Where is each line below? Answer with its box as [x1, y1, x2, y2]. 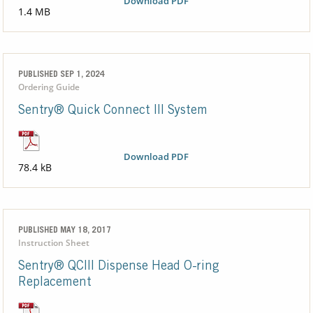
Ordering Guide [17, 81, 80, 94]
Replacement [17, 277, 92, 290]
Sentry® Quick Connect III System [17, 105, 208, 118]
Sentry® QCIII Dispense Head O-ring [17, 261, 219, 274]
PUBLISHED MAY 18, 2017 [17, 226, 111, 235]
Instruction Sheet [17, 237, 89, 249]
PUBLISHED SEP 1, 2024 [17, 71, 105, 80]
